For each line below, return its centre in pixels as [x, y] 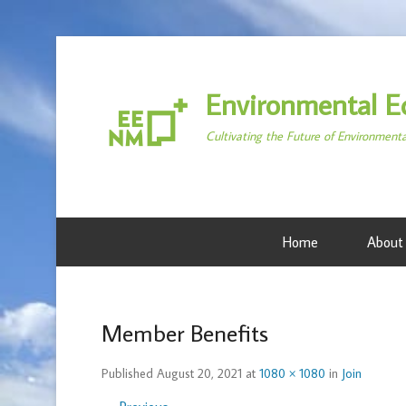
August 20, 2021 [199, 373]
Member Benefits [185, 333]
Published [129, 373]
